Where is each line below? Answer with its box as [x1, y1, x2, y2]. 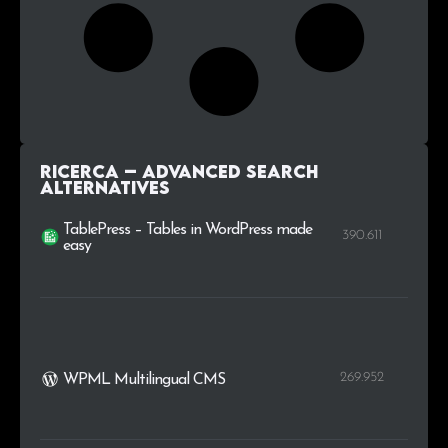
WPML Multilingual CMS [63, 371, 226, 388]
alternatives [40, 176, 170, 198]
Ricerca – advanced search [40, 160, 318, 182]
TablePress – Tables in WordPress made [63, 221, 313, 238]
